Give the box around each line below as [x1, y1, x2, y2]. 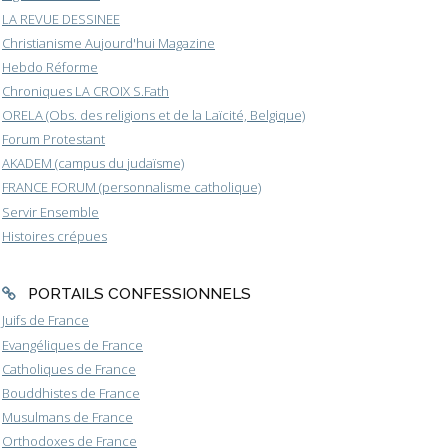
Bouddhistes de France [2, 383, 140, 402]
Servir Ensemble [2, 202, 99, 221]
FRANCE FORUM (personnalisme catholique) [2, 178, 261, 197]
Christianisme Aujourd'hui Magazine [2, 33, 215, 52]
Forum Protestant [2, 130, 105, 149]
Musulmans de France [2, 407, 133, 426]
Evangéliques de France [2, 335, 143, 354]
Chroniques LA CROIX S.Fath [2, 81, 169, 100]
